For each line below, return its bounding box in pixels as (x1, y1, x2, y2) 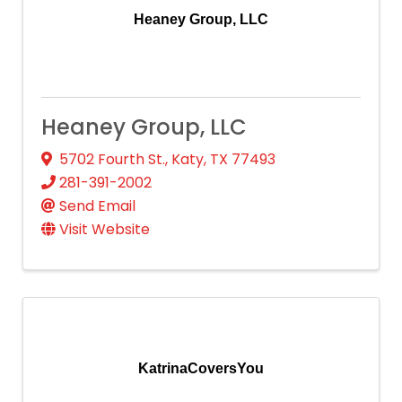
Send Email (59, 195, 135, 216)
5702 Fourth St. (59, 148, 165, 170)
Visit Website (59, 218, 150, 240)
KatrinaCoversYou (138, 360, 264, 376)
